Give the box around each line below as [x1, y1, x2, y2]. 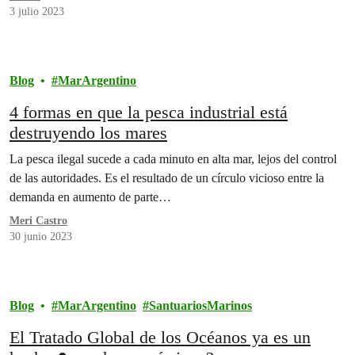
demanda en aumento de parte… [10, 190, 171, 204]
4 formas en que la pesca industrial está [10, 102, 288, 123]
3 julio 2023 [10, 6, 64, 18]
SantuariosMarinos [149, 299, 252, 313]
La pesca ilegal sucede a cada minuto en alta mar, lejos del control [10, 152, 337, 166]
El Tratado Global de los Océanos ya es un [10, 327, 311, 348]
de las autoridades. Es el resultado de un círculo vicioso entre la [10, 171, 324, 185]
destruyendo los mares [10, 123, 167, 143]
